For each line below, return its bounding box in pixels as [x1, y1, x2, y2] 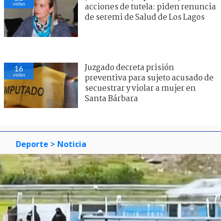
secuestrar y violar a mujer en [85, 82, 196, 95]
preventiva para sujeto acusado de [85, 72, 214, 84]
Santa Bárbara [85, 92, 138, 105]
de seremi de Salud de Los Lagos [85, 11, 205, 24]
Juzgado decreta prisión [85, 61, 174, 74]
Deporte [16, 139, 48, 149]
